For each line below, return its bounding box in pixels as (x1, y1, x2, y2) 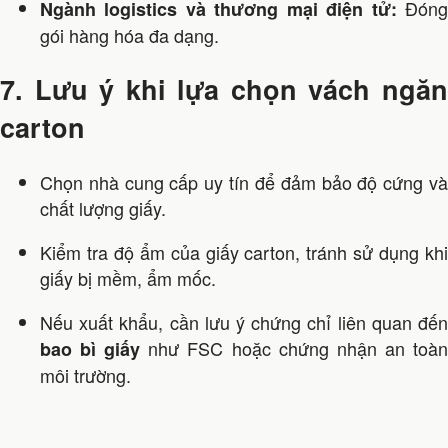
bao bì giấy (40, 335, 141, 362)
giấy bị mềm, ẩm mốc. (40, 264, 216, 291)
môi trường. (40, 361, 131, 388)
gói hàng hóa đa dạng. (40, 22, 219, 49)
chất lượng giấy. (40, 194, 166, 221)
